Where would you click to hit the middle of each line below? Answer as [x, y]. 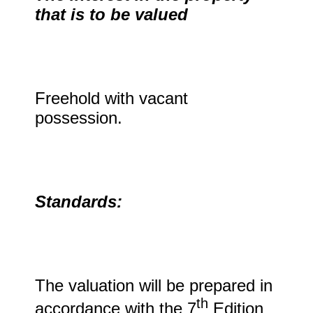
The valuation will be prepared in [154, 285]
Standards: [79, 202]
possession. [79, 118]
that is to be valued [111, 14]
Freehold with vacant [111, 98]
